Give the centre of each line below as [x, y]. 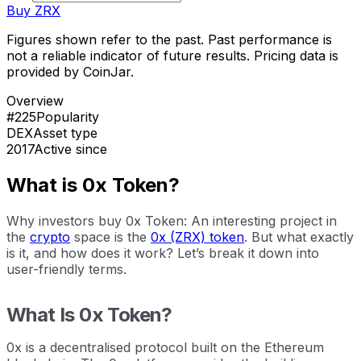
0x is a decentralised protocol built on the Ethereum [165, 347]
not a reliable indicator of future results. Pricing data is [172, 55]
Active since [71, 149]
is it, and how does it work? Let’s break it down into [163, 253]
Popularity [68, 116]
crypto [50, 237]
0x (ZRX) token [197, 237]
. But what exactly [299, 237]
